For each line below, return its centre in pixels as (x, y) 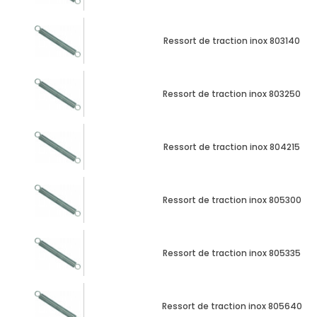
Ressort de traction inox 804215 (232, 146)
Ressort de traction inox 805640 (232, 306)
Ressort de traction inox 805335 (232, 253)
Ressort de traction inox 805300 (232, 200)
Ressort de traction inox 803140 (232, 40)
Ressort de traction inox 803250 (232, 93)
